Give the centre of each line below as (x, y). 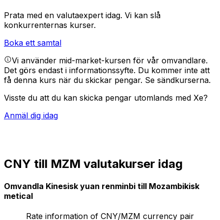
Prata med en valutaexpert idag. (64, 15)
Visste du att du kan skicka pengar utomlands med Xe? (106, 98)
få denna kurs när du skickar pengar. (74, 80)
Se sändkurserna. (178, 80)
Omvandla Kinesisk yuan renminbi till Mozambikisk (102, 186)
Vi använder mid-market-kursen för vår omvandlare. (110, 61)
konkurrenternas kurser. (50, 25)
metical (18, 196)
